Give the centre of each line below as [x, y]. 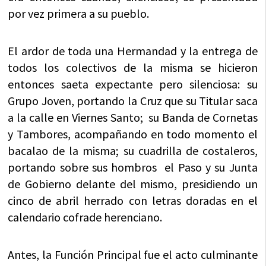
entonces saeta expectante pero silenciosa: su [133, 84]
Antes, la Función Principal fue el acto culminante [133, 255]
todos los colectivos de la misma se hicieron [133, 68]
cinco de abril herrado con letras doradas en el [133, 201]
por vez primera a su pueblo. [79, 14]
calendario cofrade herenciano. [85, 217]
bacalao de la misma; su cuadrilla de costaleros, [133, 151]
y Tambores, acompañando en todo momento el [133, 134]
